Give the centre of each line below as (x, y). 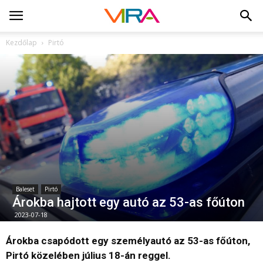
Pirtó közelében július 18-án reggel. (88, 256)
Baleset (25, 189)
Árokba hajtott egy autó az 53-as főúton (129, 203)
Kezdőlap (21, 43)
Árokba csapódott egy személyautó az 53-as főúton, (128, 241)
